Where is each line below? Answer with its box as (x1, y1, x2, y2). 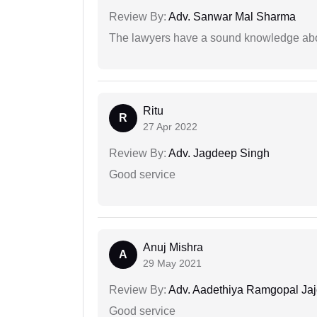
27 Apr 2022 (143, 121, 197, 133)
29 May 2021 (143, 258, 202, 270)
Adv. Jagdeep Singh (166, 147, 270, 160)
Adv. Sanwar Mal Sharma (166, 11, 296, 23)
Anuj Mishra (143, 241, 203, 254)
